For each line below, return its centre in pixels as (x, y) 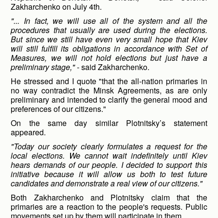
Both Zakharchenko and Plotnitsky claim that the (109, 197)
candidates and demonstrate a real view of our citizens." (107, 183)
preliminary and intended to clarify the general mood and (109, 100)
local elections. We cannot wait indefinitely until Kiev (109, 155)
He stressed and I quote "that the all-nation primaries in (109, 81)
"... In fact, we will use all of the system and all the (109, 21)
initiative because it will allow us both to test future (109, 174)
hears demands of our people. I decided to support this (109, 165)
